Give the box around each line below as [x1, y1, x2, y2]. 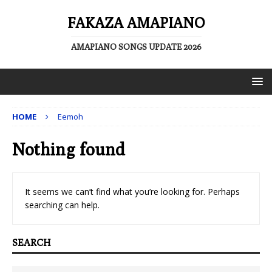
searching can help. [25, 199, 100, 211]
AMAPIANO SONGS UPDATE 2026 [70, 42, 202, 52]
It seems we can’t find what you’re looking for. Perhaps [25, 186, 240, 197]
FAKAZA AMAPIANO [67, 14, 205, 31]
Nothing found [12, 139, 125, 159]
